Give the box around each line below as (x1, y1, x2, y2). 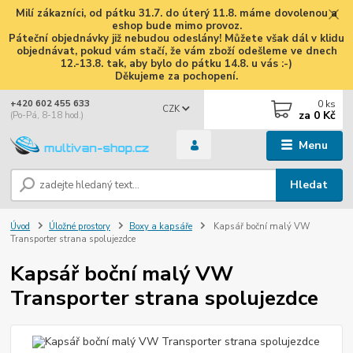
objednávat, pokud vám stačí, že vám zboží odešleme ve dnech (16, 43, 337, 58)
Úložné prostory (49, 220, 110, 232)
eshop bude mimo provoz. (111, 18, 242, 33)
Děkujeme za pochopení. (115, 69, 238, 84)
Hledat (290, 176, 329, 192)
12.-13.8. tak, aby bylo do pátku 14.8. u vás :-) (61, 56, 292, 71)
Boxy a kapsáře (128, 220, 192, 232)
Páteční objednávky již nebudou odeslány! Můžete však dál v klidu (9, 31, 344, 46)
